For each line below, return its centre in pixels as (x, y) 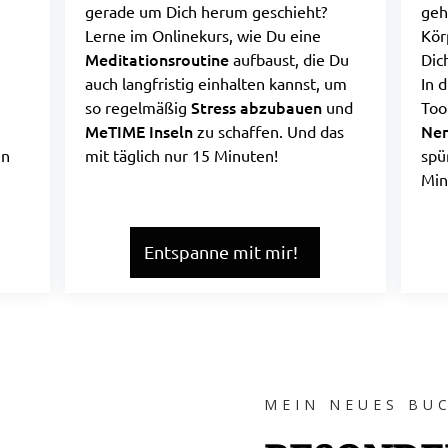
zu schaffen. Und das (270, 131)
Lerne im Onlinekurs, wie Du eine (202, 35)
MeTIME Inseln (140, 131)
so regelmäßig (137, 107)
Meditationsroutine (156, 59)
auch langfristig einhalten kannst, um (215, 83)
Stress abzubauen (256, 107)
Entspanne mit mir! (221, 251)
